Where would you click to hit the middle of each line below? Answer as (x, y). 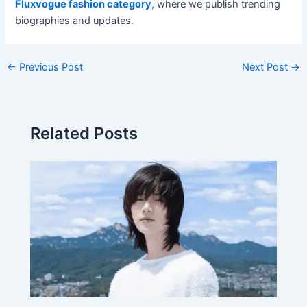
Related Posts (84, 133)
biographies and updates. (75, 21)
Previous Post (49, 67)
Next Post (267, 67)
